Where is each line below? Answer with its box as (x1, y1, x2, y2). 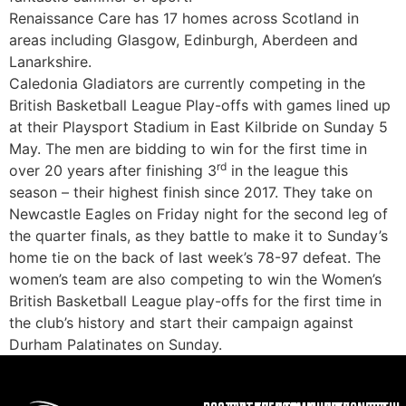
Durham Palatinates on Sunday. (9, 335, 222, 353)
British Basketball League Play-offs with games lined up (9, 96, 391, 114)
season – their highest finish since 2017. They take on (9, 183, 372, 201)
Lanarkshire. (9, 53, 92, 71)
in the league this (227, 161, 348, 179)
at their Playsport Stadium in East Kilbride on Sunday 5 (9, 118, 388, 136)
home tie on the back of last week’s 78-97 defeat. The (9, 248, 381, 266)
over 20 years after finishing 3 (9, 161, 217, 179)
